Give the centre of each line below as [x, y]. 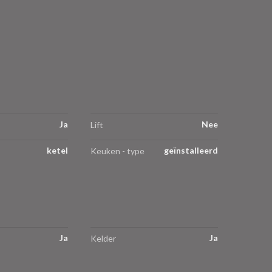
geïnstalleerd [191, 151]
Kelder [103, 238]
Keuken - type [117, 151]
